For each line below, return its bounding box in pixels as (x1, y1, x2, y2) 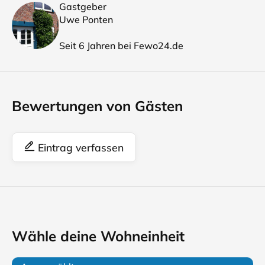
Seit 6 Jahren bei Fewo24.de (59, 40, 183, 51)
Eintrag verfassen (35, 141, 124, 154)
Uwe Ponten (59, 14, 113, 25)
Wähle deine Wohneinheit (12, 227, 185, 245)
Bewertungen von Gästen (12, 97, 183, 115)
